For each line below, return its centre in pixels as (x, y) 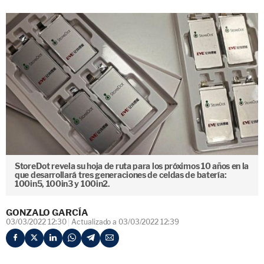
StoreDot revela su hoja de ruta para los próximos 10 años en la (132, 166)
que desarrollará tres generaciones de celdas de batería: (121, 175)
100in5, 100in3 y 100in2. (62, 184)
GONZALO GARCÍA (47, 212)
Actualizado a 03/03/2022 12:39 (125, 222)
